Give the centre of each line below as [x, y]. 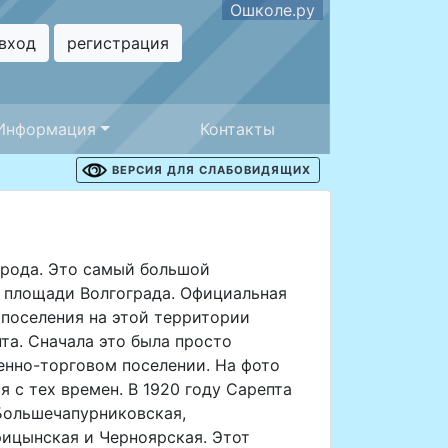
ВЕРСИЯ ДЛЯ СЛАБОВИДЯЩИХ [211, 170]
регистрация [117, 43]
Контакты [237, 128]
